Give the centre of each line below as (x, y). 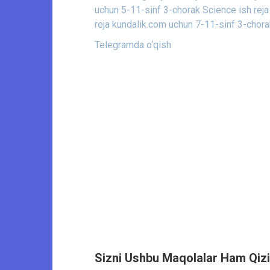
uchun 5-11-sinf (128, 10)
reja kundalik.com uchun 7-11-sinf (165, 25)
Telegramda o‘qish (133, 45)
